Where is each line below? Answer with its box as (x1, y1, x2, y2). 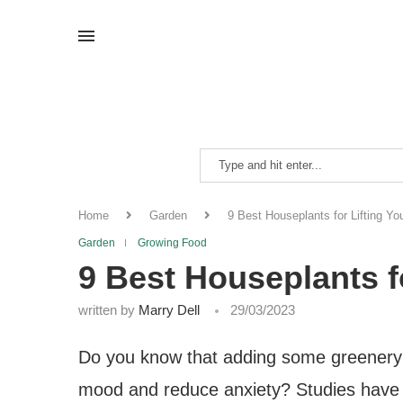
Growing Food (138, 236, 207, 249)
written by (78, 301, 139, 318)
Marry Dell (139, 301, 200, 318)
